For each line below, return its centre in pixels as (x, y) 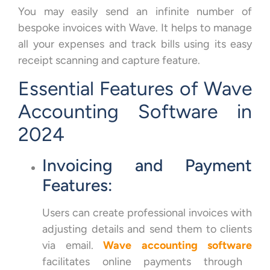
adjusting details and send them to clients (147, 229)
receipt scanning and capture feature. (109, 60)
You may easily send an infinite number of (135, 11)
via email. (73, 246)
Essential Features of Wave (135, 89)
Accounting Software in (135, 112)
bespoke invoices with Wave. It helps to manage (135, 27)
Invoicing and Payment (147, 165)
